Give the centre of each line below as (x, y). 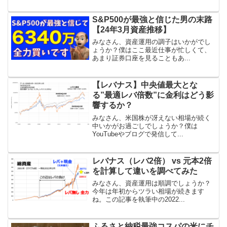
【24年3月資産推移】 (132, 29)
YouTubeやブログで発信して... (138, 134)
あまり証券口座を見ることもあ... (142, 58)
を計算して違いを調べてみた (145, 171)
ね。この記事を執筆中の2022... (139, 199)
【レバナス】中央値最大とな (145, 85)
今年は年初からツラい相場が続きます (148, 191)
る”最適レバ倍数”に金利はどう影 (153, 95)
